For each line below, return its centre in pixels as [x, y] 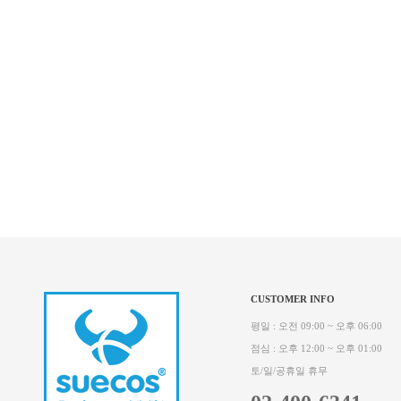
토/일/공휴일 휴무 [289, 371]
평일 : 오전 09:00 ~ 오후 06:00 [316, 326]
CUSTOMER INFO [293, 299]
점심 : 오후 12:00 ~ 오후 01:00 [316, 349]
